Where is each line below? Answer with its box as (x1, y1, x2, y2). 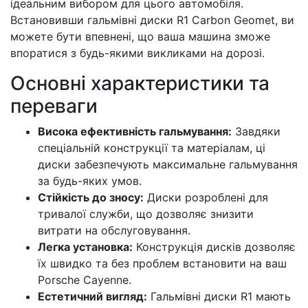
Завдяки (232, 124, 280, 138)
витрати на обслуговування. (38, 223, 190, 237)
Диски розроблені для (144, 190, 268, 204)
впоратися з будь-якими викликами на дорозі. (10, 46, 265, 60)
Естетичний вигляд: (38, 289, 147, 303)
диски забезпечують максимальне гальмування (38, 157, 298, 171)
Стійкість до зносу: (38, 190, 144, 204)
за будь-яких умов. (38, 174, 142, 188)
